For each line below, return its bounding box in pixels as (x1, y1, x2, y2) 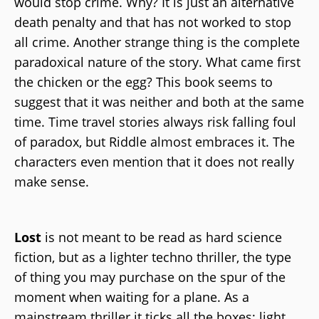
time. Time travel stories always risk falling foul (14, 113, 296, 130)
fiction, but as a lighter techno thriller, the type (14, 248, 291, 266)
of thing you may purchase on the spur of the (14, 268, 286, 286)
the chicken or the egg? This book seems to (14, 73, 273, 90)
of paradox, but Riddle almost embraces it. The (14, 132, 295, 150)
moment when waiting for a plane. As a (14, 288, 249, 305)
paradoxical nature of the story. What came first (14, 53, 300, 70)
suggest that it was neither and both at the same (14, 93, 304, 110)
